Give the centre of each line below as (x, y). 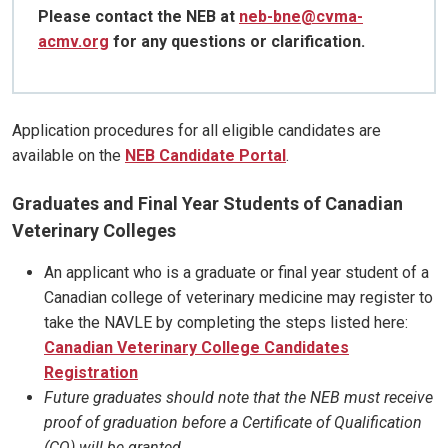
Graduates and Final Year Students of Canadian (207, 204)
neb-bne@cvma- (301, 17)
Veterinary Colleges (94, 231)
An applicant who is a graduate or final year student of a (236, 273)
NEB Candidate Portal (205, 156)
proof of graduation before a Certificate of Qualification (233, 423)
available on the (68, 156)
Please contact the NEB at (138, 17)
